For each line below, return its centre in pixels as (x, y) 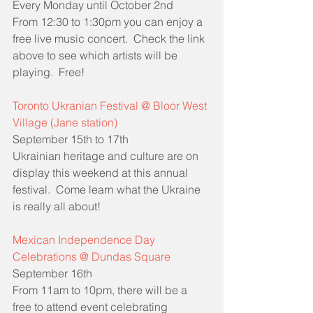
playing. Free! (49, 72)
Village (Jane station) (65, 122)
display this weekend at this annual (102, 172)
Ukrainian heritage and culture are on (107, 155)
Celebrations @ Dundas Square (92, 256)
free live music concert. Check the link (110, 38)
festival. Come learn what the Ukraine (108, 189)
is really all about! (57, 206)
